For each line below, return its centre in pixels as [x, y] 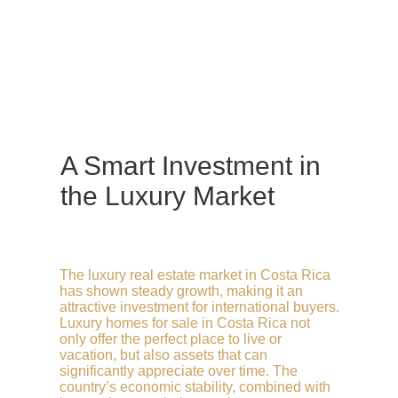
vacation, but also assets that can [163, 354]
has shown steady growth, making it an [181, 291]
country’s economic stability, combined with [195, 386]
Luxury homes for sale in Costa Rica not [185, 322]
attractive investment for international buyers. [199, 306]
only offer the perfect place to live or [171, 338]
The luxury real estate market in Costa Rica [195, 275]
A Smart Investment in [191, 165]
